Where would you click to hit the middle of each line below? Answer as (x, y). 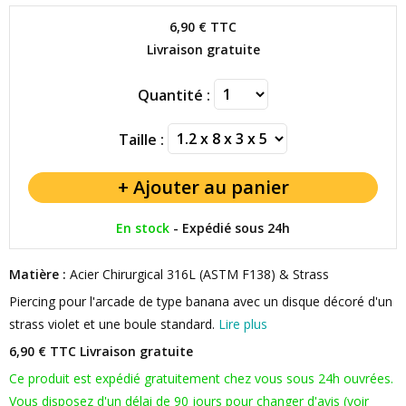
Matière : (38, 274)
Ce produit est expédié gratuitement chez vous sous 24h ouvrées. (201, 378)
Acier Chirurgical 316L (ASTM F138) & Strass (198, 274)
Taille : (141, 140)
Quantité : (174, 95)
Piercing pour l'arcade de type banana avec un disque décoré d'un (201, 301)
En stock (143, 228)
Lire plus (243, 324)
